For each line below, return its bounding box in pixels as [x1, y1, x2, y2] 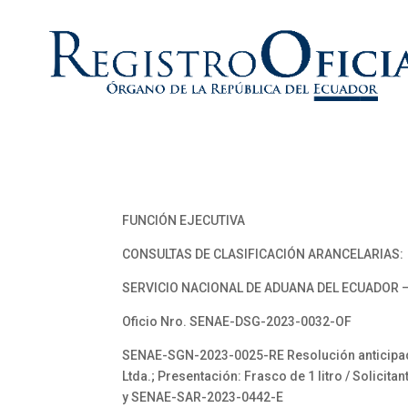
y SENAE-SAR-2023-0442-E [122, 390, 284, 404]
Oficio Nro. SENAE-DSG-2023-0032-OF [122, 314, 352, 329]
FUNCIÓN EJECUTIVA [122, 213, 246, 228]
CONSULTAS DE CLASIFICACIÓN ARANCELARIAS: [122, 247, 404, 261]
